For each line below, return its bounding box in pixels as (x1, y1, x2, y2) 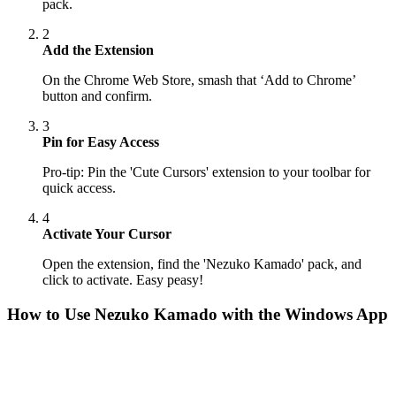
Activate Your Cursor (42, 226, 171, 242)
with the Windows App (217, 304, 388, 324)
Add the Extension (42, 42, 154, 58)
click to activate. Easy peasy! (42, 272, 203, 288)
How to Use (7, 304, 95, 324)
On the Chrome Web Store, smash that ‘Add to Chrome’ (42, 72, 355, 88)
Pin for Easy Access (42, 134, 159, 150)
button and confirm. (42, 88, 152, 104)
